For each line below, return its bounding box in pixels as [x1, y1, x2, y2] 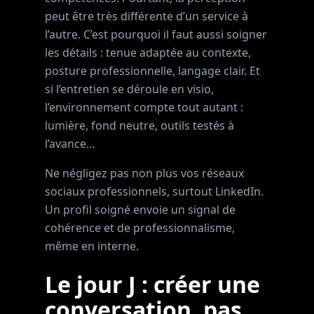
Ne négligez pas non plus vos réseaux [45, 165, 244, 181]
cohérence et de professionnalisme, [45, 220, 235, 235]
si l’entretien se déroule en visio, [45, 81, 214, 97]
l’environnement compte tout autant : [45, 100, 243, 115]
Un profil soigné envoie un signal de [45, 202, 235, 217]
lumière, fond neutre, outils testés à [45, 118, 234, 133]
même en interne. [45, 238, 139, 254]
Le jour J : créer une [45, 269, 260, 299]
